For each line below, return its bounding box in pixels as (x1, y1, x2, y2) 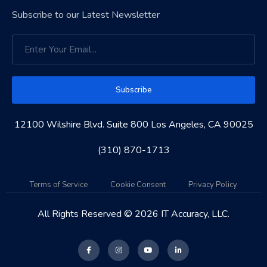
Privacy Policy (188, 179, 237, 191)
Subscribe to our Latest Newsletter (12, 8, 160, 22)
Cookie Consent (110, 179, 166, 191)
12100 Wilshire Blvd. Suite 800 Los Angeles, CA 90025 (14, 118, 253, 132)
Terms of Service (30, 179, 88, 191)
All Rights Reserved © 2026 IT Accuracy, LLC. (38, 207, 229, 221)
